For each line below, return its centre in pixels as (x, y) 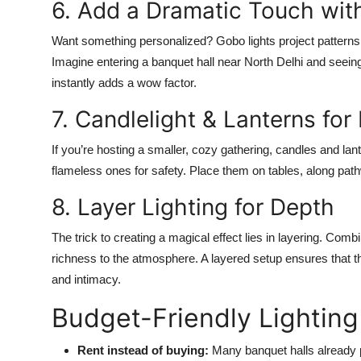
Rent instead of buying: (143, 350)
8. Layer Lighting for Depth (193, 207)
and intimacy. (86, 279)
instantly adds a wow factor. (124, 82)
